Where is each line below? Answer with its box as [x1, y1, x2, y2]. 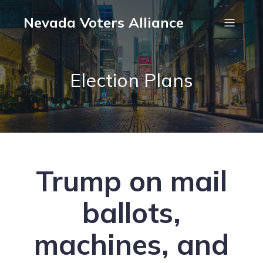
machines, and [34, 227, 229, 262]
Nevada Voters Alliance [23, 14, 184, 31]
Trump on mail [36, 163, 227, 198]
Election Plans [70, 68, 193, 92]
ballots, [82, 195, 181, 230]
